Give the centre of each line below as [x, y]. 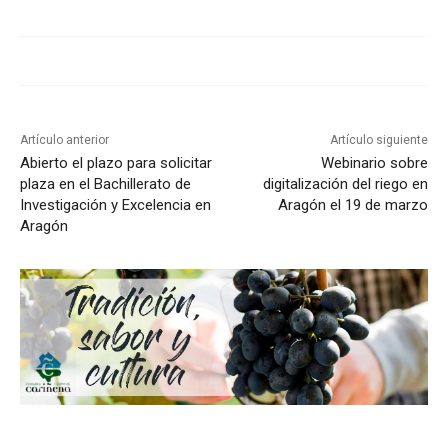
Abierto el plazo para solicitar [116, 163]
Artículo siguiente [378, 140]
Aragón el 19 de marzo [352, 205]
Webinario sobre [374, 163]
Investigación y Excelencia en [115, 205]
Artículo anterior [64, 140]
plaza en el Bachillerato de [105, 184]
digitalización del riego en [345, 184]
